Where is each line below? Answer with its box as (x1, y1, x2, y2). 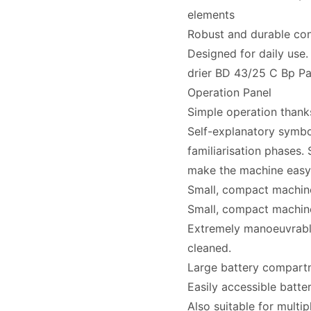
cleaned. (187, 240, 231, 255)
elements (187, 7, 235, 22)
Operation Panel (187, 85, 271, 99)
